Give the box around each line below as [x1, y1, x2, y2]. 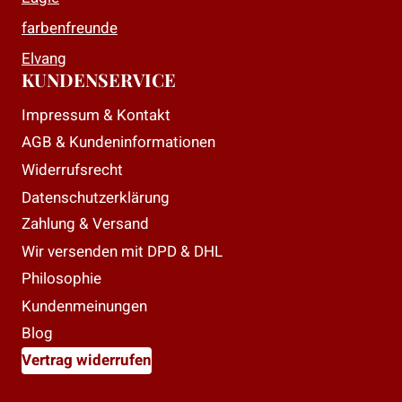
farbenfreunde [22, 16, 118, 39]
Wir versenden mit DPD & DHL [22, 240, 223, 264]
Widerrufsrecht [22, 159, 123, 182]
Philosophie [22, 267, 101, 291]
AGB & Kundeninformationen [22, 131, 215, 154]
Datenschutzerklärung [22, 186, 170, 209]
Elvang [22, 47, 66, 70]
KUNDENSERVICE [22, 66, 176, 92]
